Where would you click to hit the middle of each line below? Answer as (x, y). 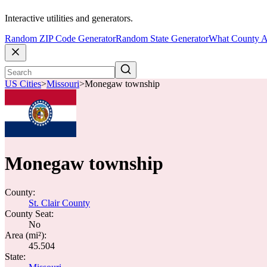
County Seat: (29, 214)
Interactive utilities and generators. (69, 18)
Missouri (63, 84)
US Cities (23, 84)
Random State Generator (162, 39)
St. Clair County (59, 203)
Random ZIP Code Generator (60, 39)
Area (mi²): (26, 235)
